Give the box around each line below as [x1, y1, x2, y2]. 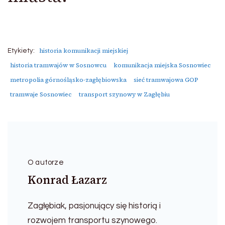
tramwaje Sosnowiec [10, 90, 72, 99]
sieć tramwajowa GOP [134, 75, 198, 84]
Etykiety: [8, 47, 35, 55]
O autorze [28, 159, 64, 167]
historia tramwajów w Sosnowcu [10, 61, 106, 70]
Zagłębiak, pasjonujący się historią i [28, 201, 161, 211]
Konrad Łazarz [28, 172, 107, 188]
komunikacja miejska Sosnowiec [114, 61, 211, 70]
